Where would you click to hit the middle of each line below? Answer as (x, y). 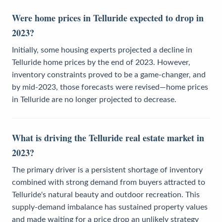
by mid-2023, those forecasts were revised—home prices (110, 87)
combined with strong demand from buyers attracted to (109, 182)
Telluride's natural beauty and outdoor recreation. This (106, 194)
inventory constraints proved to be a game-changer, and (109, 75)
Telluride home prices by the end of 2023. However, (101, 62)
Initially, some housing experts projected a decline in (102, 50)
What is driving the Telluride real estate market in (108, 138)
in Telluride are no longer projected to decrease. (94, 99)
